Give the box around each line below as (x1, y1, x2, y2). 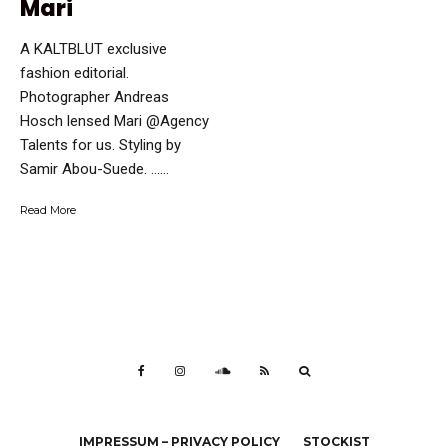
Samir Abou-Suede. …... (20, 160, 169, 179)
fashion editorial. (20, 64, 129, 83)
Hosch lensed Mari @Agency (20, 112, 209, 131)
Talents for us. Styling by (20, 136, 181, 155)
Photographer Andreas (20, 88, 169, 107)
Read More (20, 203, 76, 218)
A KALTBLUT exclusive (20, 40, 167, 59)
